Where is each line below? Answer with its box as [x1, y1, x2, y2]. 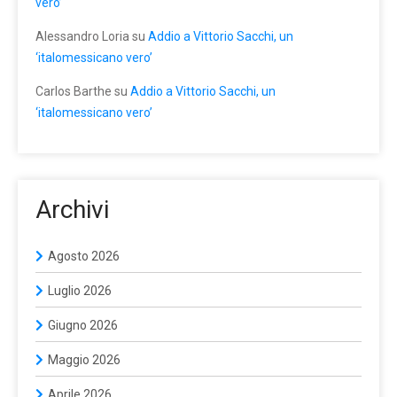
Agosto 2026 [48, 248, 120, 263]
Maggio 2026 [48, 352, 121, 367]
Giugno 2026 [48, 317, 118, 332]
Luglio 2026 [48, 283, 112, 298]
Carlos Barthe [35, 83, 112, 98]
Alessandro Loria [35, 28, 129, 43]
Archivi [35, 194, 109, 224]
